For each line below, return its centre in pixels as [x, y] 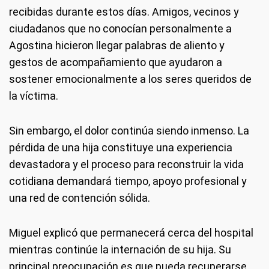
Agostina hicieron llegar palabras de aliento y [117, 45]
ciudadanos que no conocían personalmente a [120, 29]
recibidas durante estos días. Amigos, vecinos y [124, 12]
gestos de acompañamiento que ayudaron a [116, 62]
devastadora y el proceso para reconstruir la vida [126, 164]
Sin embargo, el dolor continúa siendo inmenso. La [129, 131]
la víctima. [34, 96]
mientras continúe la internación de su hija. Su [120, 249]
